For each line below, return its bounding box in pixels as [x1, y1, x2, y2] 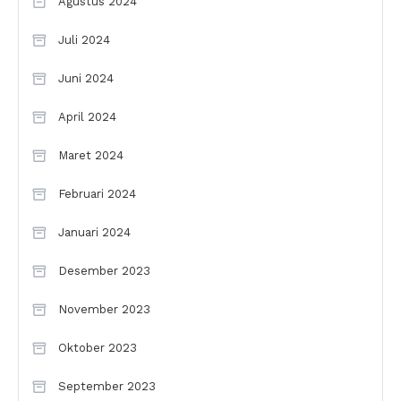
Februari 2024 [58, 187, 136, 201]
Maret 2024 [58, 149, 124, 163]
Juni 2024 [58, 72, 114, 86]
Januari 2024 [58, 226, 131, 240]
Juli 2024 [58, 33, 110, 47]
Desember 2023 [58, 264, 150, 278]
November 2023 [58, 303, 150, 317]
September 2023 [58, 380, 156, 394]
